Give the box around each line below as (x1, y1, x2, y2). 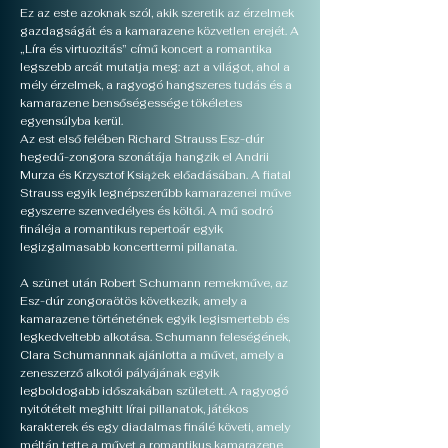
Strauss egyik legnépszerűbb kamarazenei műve (20, 186, 291, 200)
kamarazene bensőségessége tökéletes (20, 96, 242, 110)
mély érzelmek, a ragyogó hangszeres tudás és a (20, 78, 292, 92)
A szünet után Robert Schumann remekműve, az (20, 276, 288, 290)
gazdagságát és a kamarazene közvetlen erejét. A (20, 24, 299, 38)
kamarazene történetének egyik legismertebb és (20, 312, 289, 326)
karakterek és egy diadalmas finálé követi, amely (20, 420, 290, 434)
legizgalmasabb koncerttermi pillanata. (20, 240, 237, 254)
